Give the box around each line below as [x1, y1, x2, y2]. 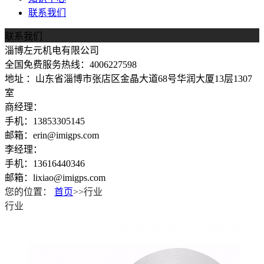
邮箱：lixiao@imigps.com [5, 173, 105, 183]
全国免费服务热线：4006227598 [5, 60, 137, 70]
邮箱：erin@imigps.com [5, 130, 99, 140]
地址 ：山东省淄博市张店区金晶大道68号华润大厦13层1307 [5, 74, 252, 84]
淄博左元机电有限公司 [5, 45, 99, 55]
